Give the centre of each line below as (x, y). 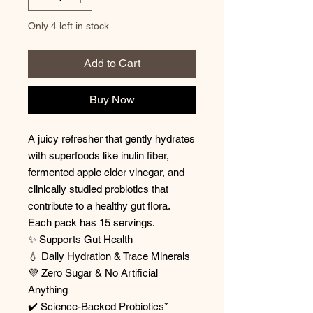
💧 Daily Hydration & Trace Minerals (109, 256)
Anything (48, 289)
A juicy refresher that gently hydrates (111, 138)
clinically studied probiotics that (98, 189)
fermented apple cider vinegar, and (106, 172)
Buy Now (112, 99)
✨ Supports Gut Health (80, 239)
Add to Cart (112, 63)
